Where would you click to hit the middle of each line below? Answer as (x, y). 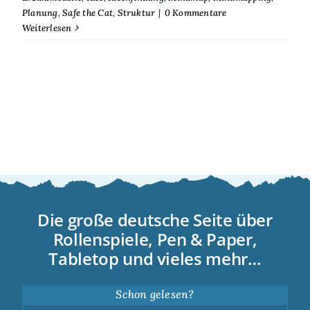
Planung (40, 12)
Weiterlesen (47, 28)
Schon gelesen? (155, 294)
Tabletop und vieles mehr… (155, 259)
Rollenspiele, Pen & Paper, (155, 239)
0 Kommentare (195, 12)
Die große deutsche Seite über (155, 220)
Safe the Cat (88, 12)
